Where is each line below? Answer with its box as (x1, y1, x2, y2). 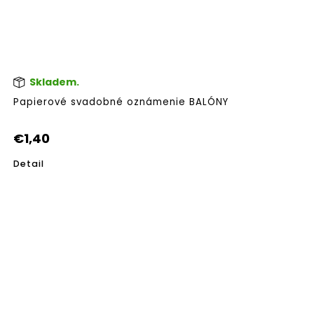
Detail (13, 158, 44, 170)
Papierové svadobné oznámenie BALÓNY (13, 95, 228, 109)
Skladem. (27, 74, 79, 89)
